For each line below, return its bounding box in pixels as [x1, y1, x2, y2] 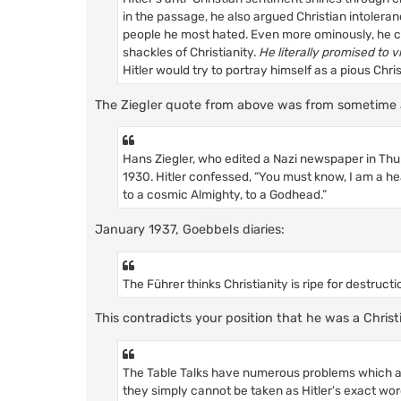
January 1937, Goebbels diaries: [95, 221, 285, 237]
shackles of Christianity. [123, 44, 259, 59]
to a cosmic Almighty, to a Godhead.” [123, 187, 327, 202]
